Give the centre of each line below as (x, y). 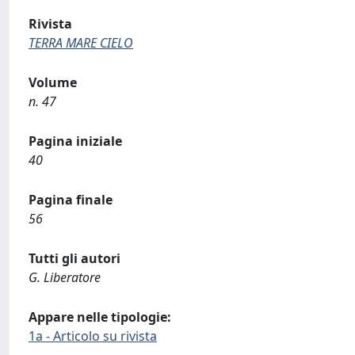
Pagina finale (71, 200)
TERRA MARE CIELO (81, 43)
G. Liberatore (65, 277)
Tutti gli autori (74, 258)
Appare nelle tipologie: (100, 317)
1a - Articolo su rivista (93, 336)
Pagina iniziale (75, 141)
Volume (53, 82)
